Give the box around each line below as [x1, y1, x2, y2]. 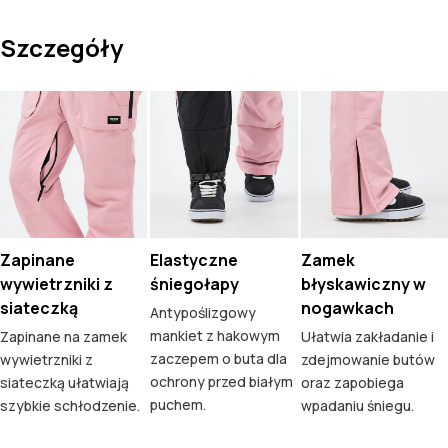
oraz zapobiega [300, 373, 404, 393]
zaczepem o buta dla [150, 349, 288, 369]
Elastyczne [150, 249, 239, 272]
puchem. [150, 395, 207, 415]
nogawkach [300, 297, 394, 320]
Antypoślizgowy [150, 303, 257, 323]
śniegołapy [150, 273, 240, 296]
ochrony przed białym [150, 372, 294, 392]
